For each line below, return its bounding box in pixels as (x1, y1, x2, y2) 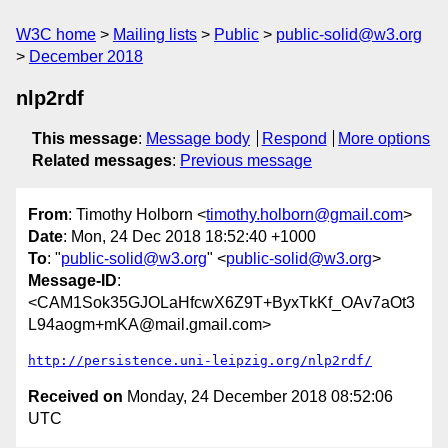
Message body (146, 130, 250, 147)
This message (32, 130, 138, 147)
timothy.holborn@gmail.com (206, 206, 403, 224)
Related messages (32, 152, 172, 169)
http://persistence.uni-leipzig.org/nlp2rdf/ (28, 353, 372, 369)
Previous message (180, 152, 312, 169)
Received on (28, 388, 123, 406)
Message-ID (28, 272, 117, 290)
